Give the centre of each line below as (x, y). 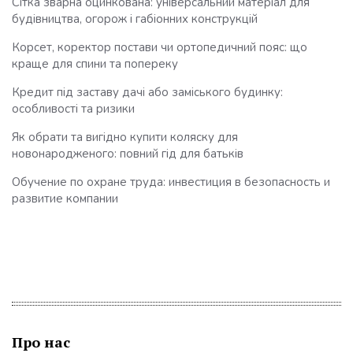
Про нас (41, 342)
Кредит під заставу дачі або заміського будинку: (147, 92)
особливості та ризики (73, 108)
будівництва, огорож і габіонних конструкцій (135, 19)
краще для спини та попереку (95, 63)
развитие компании (65, 198)
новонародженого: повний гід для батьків (128, 153)
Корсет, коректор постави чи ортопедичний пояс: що (160, 47)
